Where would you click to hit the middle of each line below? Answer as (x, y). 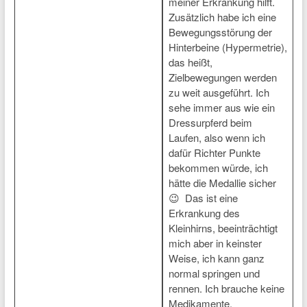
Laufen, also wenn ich (217, 137)
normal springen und (214, 273)
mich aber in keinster (215, 243)
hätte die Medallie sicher (222, 183)
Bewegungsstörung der (220, 32)
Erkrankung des (204, 213)
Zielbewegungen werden (222, 77)
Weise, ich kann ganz (216, 258)
